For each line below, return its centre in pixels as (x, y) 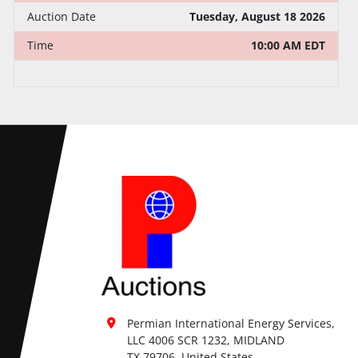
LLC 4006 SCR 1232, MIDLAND (206, 340)
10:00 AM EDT (288, 46)
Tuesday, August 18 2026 (258, 17)
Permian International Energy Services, (231, 324)
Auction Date (61, 17)
